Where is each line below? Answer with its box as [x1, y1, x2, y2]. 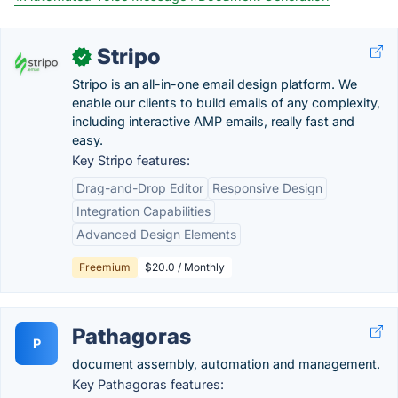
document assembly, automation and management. [72, 356, 380, 371]
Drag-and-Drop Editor [76, 180, 203, 195]
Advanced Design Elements [76, 227, 236, 242]
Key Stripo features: [72, 153, 190, 168]
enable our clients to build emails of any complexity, [72, 95, 380, 110]
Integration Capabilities [76, 203, 211, 219]
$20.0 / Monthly [145, 260, 225, 274]
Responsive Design [212, 180, 322, 195]
